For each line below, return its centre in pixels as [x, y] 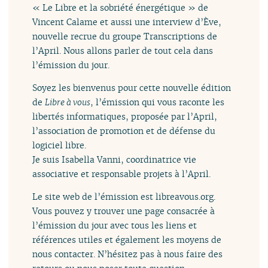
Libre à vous [68, 102]
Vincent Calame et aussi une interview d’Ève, [127, 22]
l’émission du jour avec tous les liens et [115, 226]
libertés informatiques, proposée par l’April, [125, 117]
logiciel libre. [60, 145]
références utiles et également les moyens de [127, 240]
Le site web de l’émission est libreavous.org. [124, 197]
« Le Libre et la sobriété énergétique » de [121, 7]
